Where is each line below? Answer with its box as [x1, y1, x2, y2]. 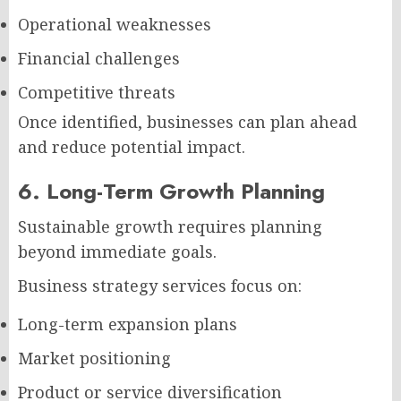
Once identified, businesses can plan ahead [18, 111, 357, 132]
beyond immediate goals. [18, 241, 217, 262]
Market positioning [18, 347, 171, 369]
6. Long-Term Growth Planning [18, 175, 325, 207]
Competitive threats [18, 81, 175, 103]
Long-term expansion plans [18, 313, 237, 335]
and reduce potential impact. [18, 136, 245, 158]
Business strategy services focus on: [18, 275, 302, 296]
